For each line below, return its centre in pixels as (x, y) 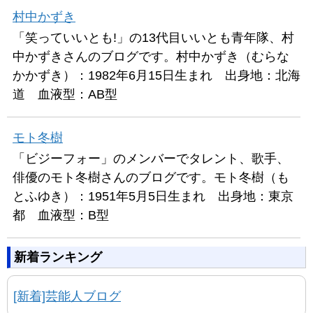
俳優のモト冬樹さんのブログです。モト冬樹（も (151, 177)
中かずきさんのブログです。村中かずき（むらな (151, 57)
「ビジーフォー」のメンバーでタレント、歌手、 (151, 159)
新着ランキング (58, 257)
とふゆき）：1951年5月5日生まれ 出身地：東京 (153, 196)
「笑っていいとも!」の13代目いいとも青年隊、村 (153, 38)
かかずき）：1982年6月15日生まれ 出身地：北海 (156, 75)
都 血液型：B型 (61, 215)
